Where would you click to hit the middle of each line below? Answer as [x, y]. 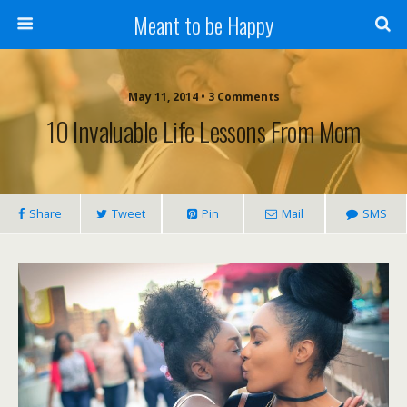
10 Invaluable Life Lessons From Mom [203, 131]
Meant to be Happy [203, 25]
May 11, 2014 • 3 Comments [203, 97]
